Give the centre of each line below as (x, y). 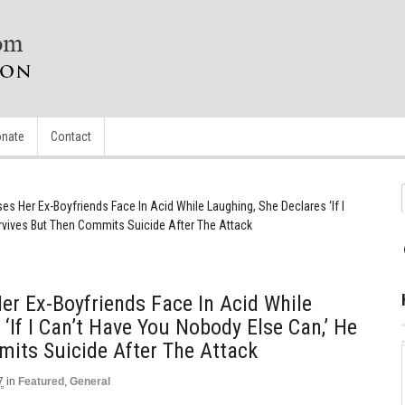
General (90, 381)
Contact (71, 137)
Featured (41, 381)
